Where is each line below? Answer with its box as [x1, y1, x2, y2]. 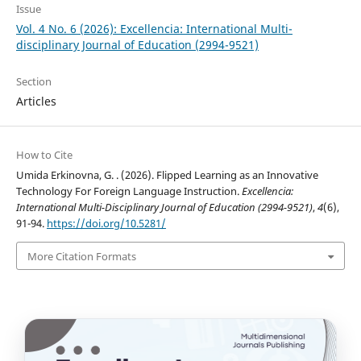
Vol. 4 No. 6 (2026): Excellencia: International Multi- [15, 21, 293, 37]
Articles [15, 93, 56, 110]
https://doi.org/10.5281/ [46, 216, 166, 231]
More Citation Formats [27, 248, 136, 263]
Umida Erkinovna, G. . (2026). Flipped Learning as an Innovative [15, 168, 318, 183]
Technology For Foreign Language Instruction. [15, 184, 242, 199]
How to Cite [15, 147, 73, 163]
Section [15, 74, 52, 89]
